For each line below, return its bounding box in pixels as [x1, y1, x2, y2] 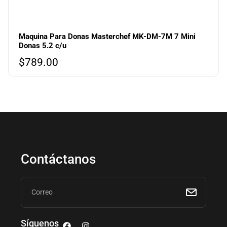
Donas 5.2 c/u [19, 41, 67, 51]
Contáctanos [21, 152, 96, 167]
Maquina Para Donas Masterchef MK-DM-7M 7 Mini [19, 32, 196, 42]
